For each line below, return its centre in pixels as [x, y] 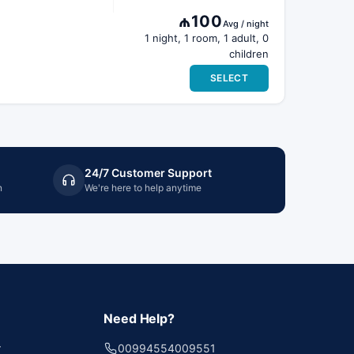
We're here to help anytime [143, 188]
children [249, 54]
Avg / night [246, 24]
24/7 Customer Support [148, 173]
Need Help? [139, 318]
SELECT [229, 78]
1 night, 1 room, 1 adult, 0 [207, 38]
